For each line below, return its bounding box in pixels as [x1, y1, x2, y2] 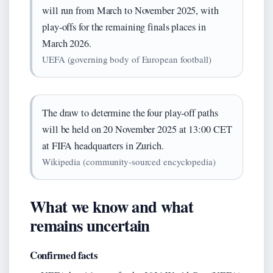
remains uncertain [30, 213, 150, 237]
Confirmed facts [30, 247, 98, 263]
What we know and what [30, 194, 193, 218]
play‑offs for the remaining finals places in [42, 19, 206, 34]
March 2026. [42, 36, 91, 50]
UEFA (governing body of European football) [42, 52, 211, 65]
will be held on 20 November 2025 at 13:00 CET [42, 122, 232, 136]
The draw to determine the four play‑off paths [42, 105, 218, 119]
